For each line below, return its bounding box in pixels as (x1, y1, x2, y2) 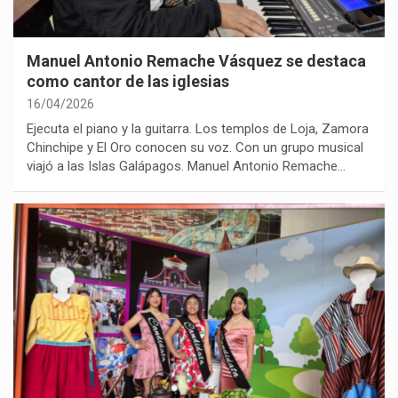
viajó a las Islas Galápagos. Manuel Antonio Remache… (27, 158, 346, 175)
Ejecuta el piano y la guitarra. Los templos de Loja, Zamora (27, 121, 369, 138)
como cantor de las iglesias (27, 72, 229, 92)
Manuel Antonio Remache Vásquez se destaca (27, 52, 366, 71)
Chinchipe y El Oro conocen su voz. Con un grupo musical (27, 139, 363, 156)
